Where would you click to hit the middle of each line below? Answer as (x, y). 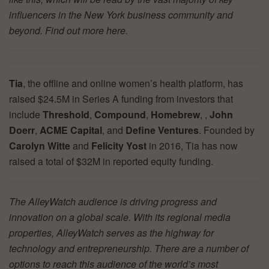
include (26, 115)
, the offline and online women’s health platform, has (133, 83)
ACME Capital (71, 130)
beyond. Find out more (58, 31)
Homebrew (175, 115)
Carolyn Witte (40, 146)
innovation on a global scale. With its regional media (120, 217)
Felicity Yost (119, 146)
